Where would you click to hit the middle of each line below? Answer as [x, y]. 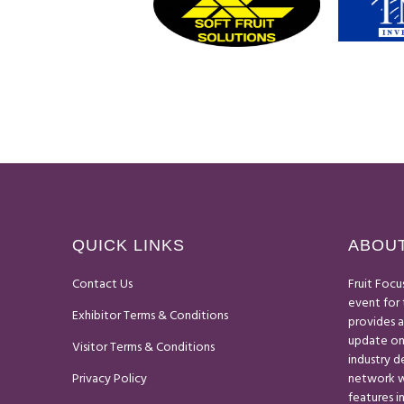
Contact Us [102, 284]
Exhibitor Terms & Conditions [150, 315]
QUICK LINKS [129, 245]
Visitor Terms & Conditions [143, 347]
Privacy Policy [110, 378]
